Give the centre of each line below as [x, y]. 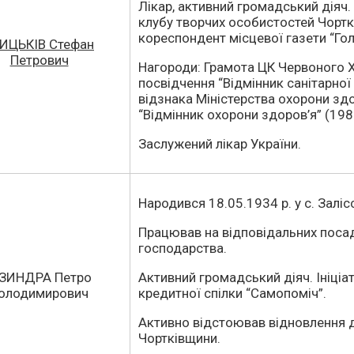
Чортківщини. [179, 338]
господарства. [183, 248]
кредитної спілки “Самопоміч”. [232, 293]
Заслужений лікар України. [220, 144]
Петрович [39, 60]
